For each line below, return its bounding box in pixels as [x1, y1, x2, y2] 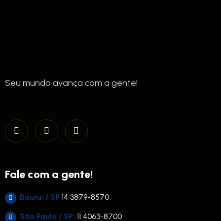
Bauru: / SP [20, 192, 60, 202]
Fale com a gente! [5, 167, 93, 181]
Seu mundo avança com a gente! [5, 77, 138, 88]
